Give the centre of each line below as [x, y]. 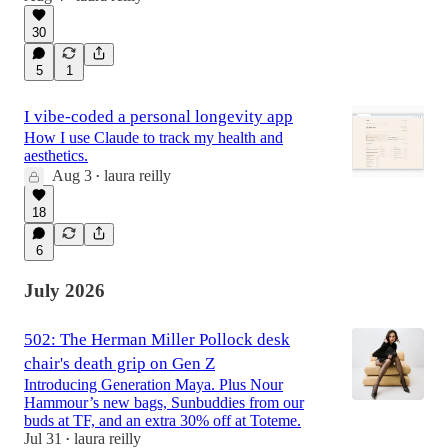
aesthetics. [56, 155]
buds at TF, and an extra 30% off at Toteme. [162, 421]
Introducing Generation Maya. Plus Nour [153, 385]
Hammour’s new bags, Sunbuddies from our [164, 403]
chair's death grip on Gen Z [119, 364]
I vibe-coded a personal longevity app [158, 116]
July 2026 [64, 290]
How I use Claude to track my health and [153, 137]
